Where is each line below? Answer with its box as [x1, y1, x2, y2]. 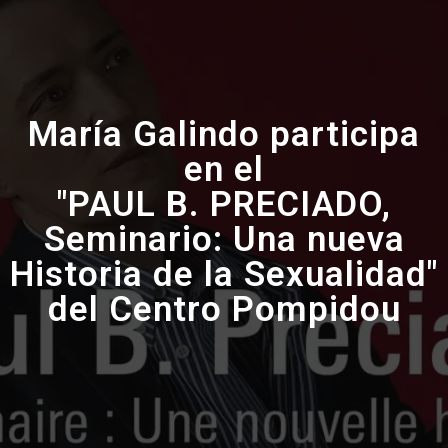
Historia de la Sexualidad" [10, 253, 438, 295]
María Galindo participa [28, 113, 420, 155]
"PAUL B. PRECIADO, [57, 183, 391, 225]
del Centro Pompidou [47, 288, 401, 330]
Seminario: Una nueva [43, 218, 405, 260]
